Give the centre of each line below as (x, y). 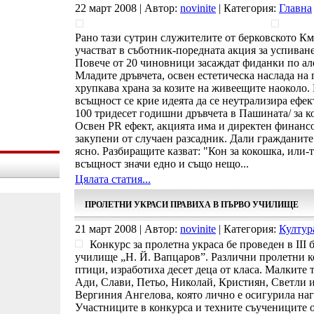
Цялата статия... (113, 179)
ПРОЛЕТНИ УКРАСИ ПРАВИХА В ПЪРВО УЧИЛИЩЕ (192, 205)
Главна (295, 8)
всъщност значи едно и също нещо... (162, 164)
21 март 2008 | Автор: (128, 229)
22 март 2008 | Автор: (128, 8)
